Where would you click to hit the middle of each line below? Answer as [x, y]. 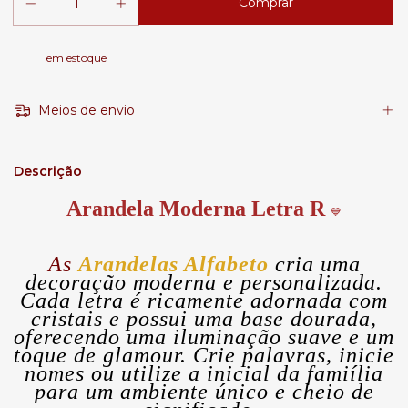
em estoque [76, 58]
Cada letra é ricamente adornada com [204, 300]
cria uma [317, 264]
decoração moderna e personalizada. [204, 282]
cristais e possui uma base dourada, [204, 318]
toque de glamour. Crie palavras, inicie [204, 355]
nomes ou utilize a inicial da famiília [204, 373]
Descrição [48, 171]
